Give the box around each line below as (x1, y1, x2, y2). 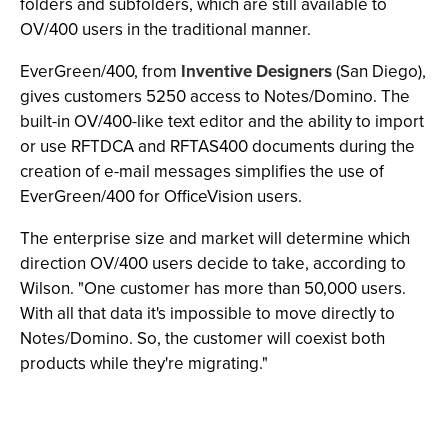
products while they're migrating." (20, 351, 268, 376)
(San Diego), (332, 59, 426, 84)
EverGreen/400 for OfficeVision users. (20, 184, 302, 209)
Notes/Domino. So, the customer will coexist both (20, 326, 385, 351)
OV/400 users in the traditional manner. (20, 17, 311, 42)
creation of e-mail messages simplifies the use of (20, 159, 384, 184)
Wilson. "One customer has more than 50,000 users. (20, 276, 406, 301)
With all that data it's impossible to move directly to (20, 301, 395, 326)
